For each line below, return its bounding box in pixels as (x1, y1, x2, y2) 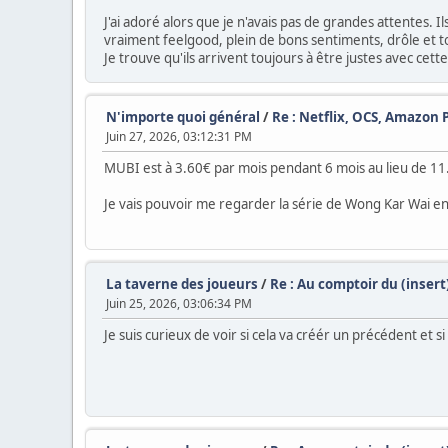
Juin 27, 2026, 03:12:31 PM (106, 127, 252, 145)
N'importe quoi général (106, 107, 260, 126)
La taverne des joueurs (106, 274, 258, 293)
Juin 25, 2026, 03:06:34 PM (106, 294, 252, 312)
